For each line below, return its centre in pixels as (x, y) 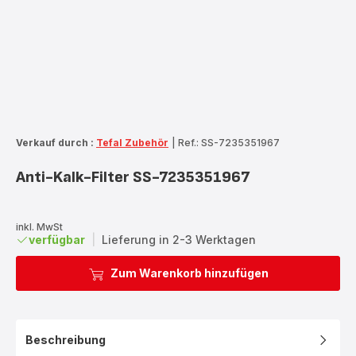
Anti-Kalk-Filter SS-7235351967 (133, 177)
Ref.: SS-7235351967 (229, 142)
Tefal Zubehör (132, 142)
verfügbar (57, 239)
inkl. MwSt (39, 226)
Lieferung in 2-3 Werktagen (179, 239)
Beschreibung (66, 339)
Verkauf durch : (55, 142)
